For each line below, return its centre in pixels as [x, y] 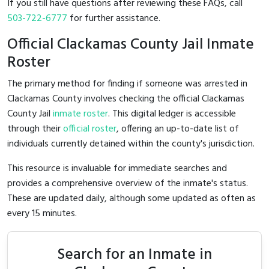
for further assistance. [114, 18]
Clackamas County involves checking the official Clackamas [126, 99]
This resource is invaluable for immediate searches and [117, 168]
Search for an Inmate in [134, 255]
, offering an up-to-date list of [178, 129]
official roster [90, 129]
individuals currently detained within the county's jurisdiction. [131, 144]
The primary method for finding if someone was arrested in [127, 84]
